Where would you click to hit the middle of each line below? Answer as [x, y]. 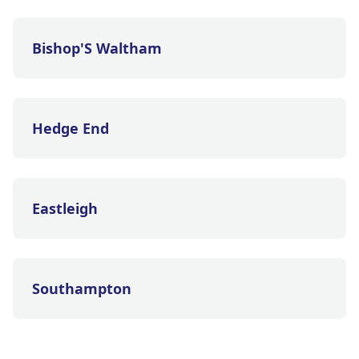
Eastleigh [65, 208]
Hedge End [71, 128]
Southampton [82, 288]
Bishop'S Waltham [97, 48]
